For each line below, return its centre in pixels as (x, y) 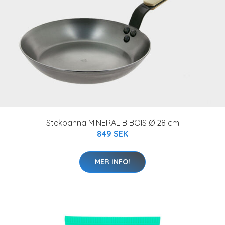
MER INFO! (113, 161)
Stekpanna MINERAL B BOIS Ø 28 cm (113, 122)
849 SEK (113, 133)
